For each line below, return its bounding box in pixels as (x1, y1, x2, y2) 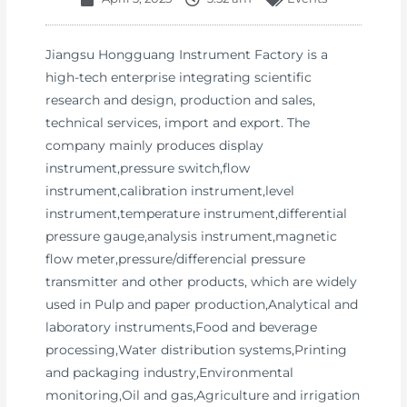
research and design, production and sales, (45, 93, 316, 108)
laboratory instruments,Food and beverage (45, 320, 318, 335)
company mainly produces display (45, 138, 264, 154)
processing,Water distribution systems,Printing (45, 342, 348, 358)
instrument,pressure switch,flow (45, 161, 251, 176)
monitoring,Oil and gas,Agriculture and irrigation (45, 388, 361, 403)
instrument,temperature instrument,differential (45, 206, 348, 222)
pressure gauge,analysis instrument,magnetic (45, 229, 338, 244)
